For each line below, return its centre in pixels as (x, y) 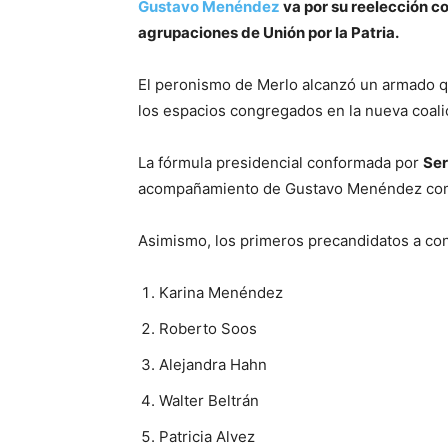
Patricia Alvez (207, 436)
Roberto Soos (208, 328)
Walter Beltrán (209, 400)
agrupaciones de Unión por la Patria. (268, 32)
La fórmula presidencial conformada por (280, 162)
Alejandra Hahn (213, 364)
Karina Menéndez (221, 292)
